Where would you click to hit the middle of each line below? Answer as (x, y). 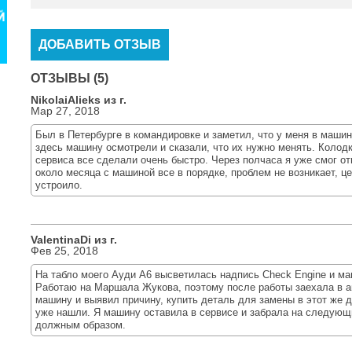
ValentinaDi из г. (74, 240)
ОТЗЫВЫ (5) (70, 78)
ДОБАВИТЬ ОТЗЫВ (100, 44)
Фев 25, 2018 (64, 251)
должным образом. (81, 325)
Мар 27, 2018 (65, 111)
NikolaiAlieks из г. (79, 100)
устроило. (59, 185)
